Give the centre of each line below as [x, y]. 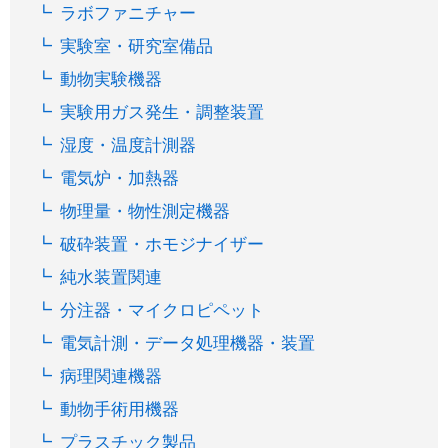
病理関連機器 [111, 377]
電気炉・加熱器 [120, 179]
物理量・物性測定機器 [145, 212]
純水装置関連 [111, 278]
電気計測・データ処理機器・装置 [188, 344]
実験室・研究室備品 [137, 47]
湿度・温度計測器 [128, 146]
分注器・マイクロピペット [162, 311]
